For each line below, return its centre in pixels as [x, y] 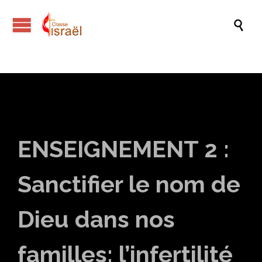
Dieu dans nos [96, 219]
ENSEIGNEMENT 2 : [123, 149]
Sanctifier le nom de [129, 184]
